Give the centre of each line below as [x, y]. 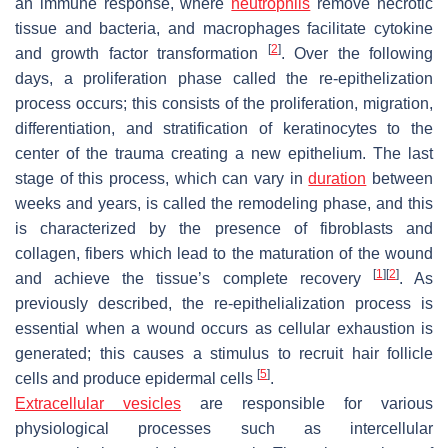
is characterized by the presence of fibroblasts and [224, 228]
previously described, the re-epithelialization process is [224, 303]
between [400, 178]
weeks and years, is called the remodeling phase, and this [224, 203]
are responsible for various [307, 403]
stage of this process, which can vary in [162, 178]
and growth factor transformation [141, 53]
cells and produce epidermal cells [136, 378]
